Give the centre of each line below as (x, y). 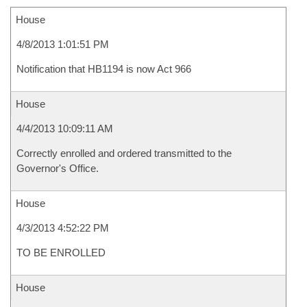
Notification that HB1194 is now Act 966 (104, 69)
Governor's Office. (58, 168)
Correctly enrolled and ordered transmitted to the (124, 153)
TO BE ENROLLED (61, 253)
